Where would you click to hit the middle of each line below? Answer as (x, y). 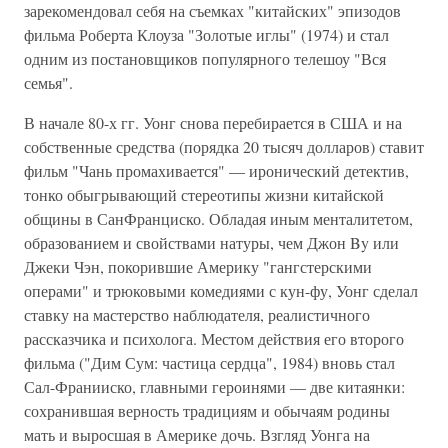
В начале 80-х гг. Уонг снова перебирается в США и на (213, 122)
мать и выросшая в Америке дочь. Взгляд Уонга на (197, 434)
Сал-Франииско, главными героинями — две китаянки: (214, 386)
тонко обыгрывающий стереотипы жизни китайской (204, 194)
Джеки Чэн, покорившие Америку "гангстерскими (198, 266)
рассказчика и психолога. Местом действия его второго (214, 338)
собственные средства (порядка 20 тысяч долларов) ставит (224, 146)
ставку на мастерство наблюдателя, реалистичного (197, 314)
